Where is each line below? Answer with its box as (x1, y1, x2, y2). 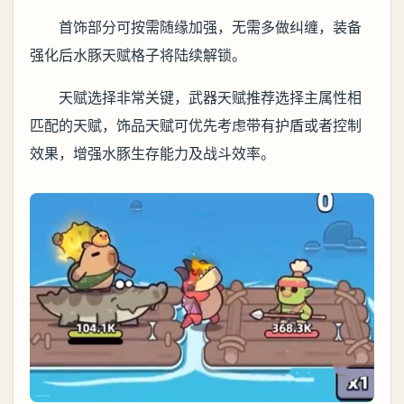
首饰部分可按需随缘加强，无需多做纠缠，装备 (59, 18, 362, 37)
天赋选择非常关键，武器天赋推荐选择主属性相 (59, 88, 362, 107)
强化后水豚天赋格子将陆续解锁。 (30, 46, 246, 65)
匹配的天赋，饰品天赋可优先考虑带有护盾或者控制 (30, 116, 362, 135)
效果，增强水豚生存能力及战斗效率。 (30, 144, 275, 163)
